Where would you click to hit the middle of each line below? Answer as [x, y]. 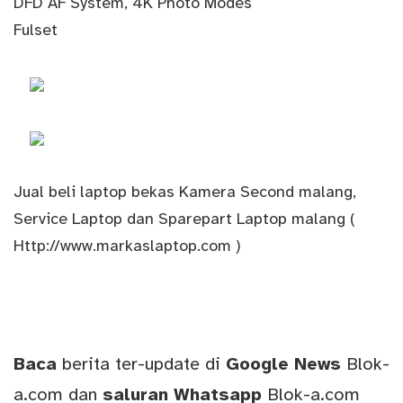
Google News [286, 363]
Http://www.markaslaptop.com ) [127, 245]
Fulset [36, 29]
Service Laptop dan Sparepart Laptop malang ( [184, 218]
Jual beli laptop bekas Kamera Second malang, [185, 191]
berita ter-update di [141, 363]
